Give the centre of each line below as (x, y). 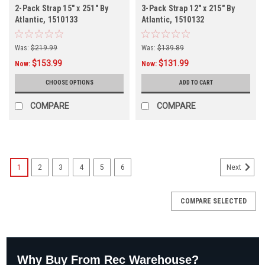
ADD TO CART (196, 82)
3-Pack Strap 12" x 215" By (188, 8)
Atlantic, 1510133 (46, 19)
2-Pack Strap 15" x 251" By (62, 8)
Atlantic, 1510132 (173, 19)
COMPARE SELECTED (214, 201)
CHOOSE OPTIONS (69, 82)
